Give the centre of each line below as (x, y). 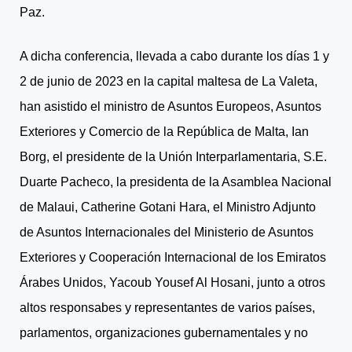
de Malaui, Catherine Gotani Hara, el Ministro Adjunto (168, 207)
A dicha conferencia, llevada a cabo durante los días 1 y (174, 56)
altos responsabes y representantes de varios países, (167, 307)
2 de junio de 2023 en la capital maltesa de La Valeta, (169, 81)
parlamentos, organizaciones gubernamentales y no (164, 332)
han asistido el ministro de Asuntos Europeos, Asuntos (170, 106)
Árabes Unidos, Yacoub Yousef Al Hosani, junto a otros (172, 282)
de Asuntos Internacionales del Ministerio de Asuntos (167, 232)
